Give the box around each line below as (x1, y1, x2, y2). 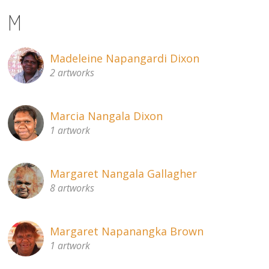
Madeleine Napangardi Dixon (50, 51, 200, 66)
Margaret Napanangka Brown (50, 224, 204, 239)
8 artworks (50, 181, 95, 195)
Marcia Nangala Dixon (50, 109, 163, 124)
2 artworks (50, 66, 95, 80)
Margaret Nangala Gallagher (50, 166, 198, 181)
